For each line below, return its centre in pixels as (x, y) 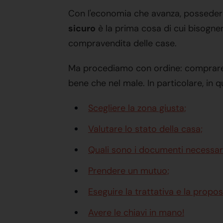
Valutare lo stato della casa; (145, 129)
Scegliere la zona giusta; (137, 108)
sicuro (82, 28)
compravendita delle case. (122, 43)
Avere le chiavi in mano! (136, 213)
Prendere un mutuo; (129, 171)
